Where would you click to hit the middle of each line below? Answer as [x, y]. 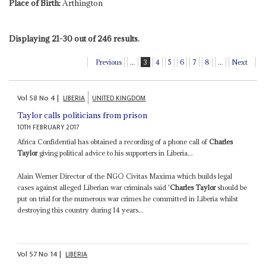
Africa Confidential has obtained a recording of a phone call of [113, 141]
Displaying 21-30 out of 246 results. [74, 39]
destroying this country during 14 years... [81, 210]
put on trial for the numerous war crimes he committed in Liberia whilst [128, 198]
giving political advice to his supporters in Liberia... [115, 153]
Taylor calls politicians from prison [83, 115]
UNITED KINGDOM [119, 98]
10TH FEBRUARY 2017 [49, 127]
